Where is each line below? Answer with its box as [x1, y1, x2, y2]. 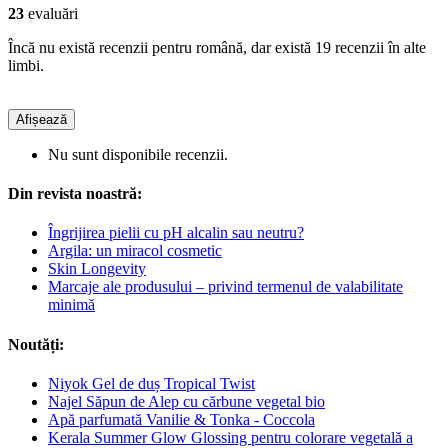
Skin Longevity [48, 260, 146, 278]
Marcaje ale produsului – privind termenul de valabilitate [48, 278, 403, 296]
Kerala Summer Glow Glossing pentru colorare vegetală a [48, 428, 413, 446]
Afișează [16, 111, 67, 127]
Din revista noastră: [8, 185, 142, 203]
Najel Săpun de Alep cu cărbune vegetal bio [48, 392, 325, 410]
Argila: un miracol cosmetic [48, 242, 222, 260]
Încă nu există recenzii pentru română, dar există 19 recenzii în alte [8, 38, 426, 56]
